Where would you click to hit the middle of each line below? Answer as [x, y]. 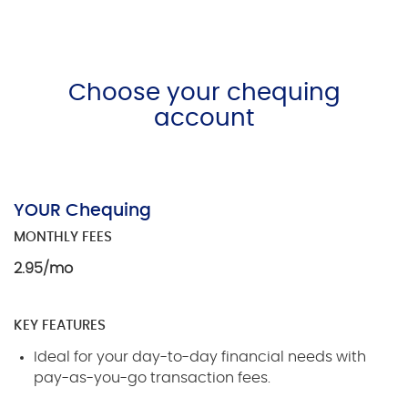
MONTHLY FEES [63, 237]
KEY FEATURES [60, 325]
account [204, 118]
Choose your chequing [204, 92]
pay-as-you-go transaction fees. [153, 377]
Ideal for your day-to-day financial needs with [200, 357]
